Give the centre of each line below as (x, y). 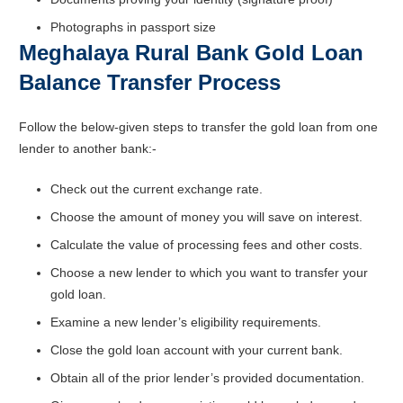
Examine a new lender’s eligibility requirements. (186, 322)
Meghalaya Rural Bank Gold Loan (191, 52)
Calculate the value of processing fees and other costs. (206, 244)
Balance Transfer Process (150, 82)
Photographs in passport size (133, 27)
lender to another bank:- (88, 148)
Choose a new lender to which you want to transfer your (209, 272)
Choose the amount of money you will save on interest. (206, 216)
